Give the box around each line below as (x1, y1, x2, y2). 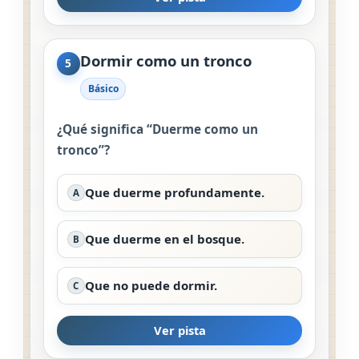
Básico (87, 82, 119, 96)
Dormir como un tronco (79, 50, 252, 71)
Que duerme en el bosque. (84, 230, 244, 247)
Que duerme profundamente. (84, 184, 264, 200)
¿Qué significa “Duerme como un (57, 120, 258, 138)
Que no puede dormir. (84, 276, 217, 293)
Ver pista (153, 322, 206, 339)
